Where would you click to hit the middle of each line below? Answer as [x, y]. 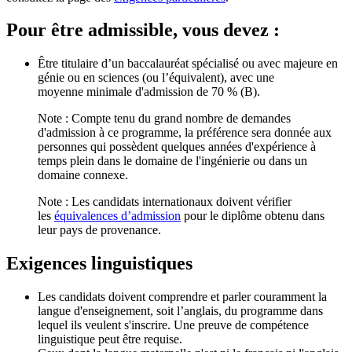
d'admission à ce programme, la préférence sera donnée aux [185, 133]
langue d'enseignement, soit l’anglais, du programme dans [180, 311]
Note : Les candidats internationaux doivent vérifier [165, 202]
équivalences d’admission [117, 216]
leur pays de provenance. [99, 230]
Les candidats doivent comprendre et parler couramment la [182, 297]
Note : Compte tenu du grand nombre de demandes [164, 119]
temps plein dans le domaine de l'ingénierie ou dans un [172, 161]
